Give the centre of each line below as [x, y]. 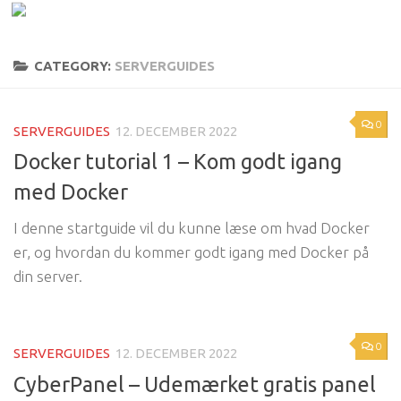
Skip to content [79, 26]
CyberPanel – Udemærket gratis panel [195, 384]
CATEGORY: [74, 66]
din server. [48, 277]
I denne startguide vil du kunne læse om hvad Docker [192, 228]
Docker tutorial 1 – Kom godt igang [178, 162]
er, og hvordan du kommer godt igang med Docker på [191, 252]
